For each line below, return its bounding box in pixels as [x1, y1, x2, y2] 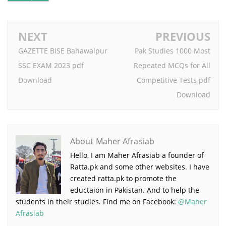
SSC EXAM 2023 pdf [18, 60, 84, 70]
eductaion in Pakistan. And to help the [70, 185, 199, 195]
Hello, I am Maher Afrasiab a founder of [70, 150, 204, 160]
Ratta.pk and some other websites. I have [70, 162, 209, 172]
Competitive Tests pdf [137, 75, 210, 85]
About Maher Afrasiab [70, 136, 154, 147]
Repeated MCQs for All [134, 60, 210, 70]
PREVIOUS [155, 28, 210, 44]
